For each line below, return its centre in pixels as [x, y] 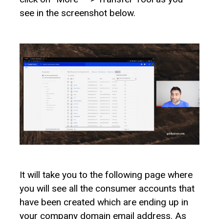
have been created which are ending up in [104, 202]
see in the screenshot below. [77, 13]
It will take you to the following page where [106, 175]
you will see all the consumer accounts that [107, 188]
